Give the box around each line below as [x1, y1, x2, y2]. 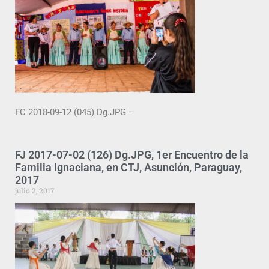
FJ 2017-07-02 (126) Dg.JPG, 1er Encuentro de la [15, 148, 249, 162]
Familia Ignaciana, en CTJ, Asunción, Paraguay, [15, 161, 242, 174]
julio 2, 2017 [15, 186, 55, 196]
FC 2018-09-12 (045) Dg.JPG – [15, 106, 134, 118]
